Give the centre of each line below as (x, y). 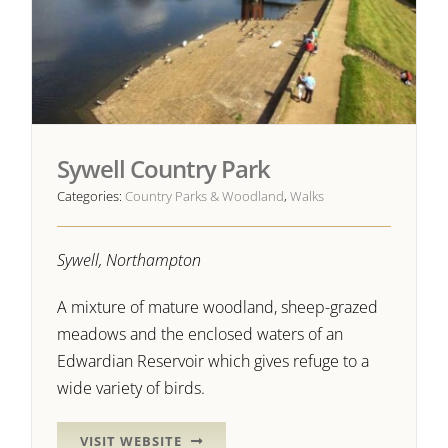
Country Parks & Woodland (205, 196)
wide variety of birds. (131, 388)
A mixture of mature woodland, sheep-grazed (218, 307)
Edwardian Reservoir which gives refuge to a (213, 361)
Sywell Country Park (164, 169)
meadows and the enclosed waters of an (200, 334)
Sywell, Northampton (129, 260)
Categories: (91, 196)
